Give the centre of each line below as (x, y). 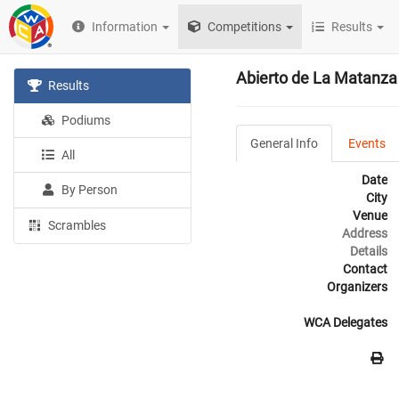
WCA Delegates (346, 322)
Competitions (244, 27)
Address (365, 233)
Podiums (85, 120)
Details (369, 251)
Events (367, 143)
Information (125, 27)
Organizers (357, 287)
